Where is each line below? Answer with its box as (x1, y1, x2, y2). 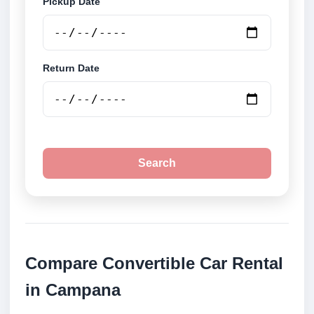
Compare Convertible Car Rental (25, 254, 283, 273)
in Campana (25, 280, 121, 300)
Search (138, 157, 176, 170)
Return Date (43, 62, 100, 74)
